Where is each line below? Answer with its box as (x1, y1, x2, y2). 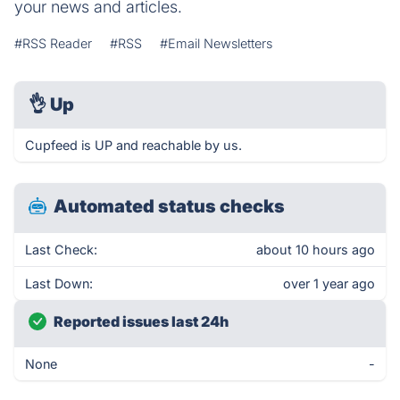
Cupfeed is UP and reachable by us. (25, 137, 242, 153)
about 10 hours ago (256, 242, 375, 257)
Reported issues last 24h (54, 312, 229, 330)
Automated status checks (54, 196, 285, 217)
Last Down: (25, 276, 93, 291)
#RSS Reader (14, 36, 92, 51)
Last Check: (25, 242, 97, 257)
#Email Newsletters (160, 36, 272, 51)
